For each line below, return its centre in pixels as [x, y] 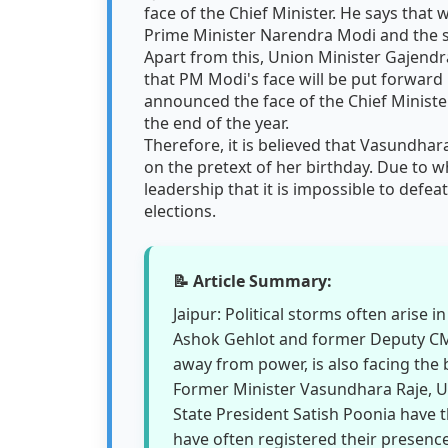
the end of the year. [218, 123]
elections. [180, 211]
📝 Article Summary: [252, 281]
